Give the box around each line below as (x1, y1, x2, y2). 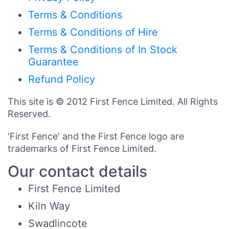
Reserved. (8, 108, 51, 119)
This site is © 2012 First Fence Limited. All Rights (8, 96, 218, 107)
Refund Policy (28, 73, 95, 85)
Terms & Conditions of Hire (28, 26, 158, 38)
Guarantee (28, 55, 79, 68)
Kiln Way (28, 199, 70, 212)
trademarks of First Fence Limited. (8, 143, 156, 154)
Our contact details (8, 162, 147, 180)
